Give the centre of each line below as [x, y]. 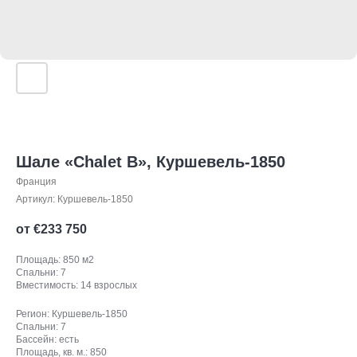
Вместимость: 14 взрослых [76, 285]
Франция [36, 182]
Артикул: [37, 199]
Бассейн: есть [47, 339]
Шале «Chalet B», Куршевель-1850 [151, 162]
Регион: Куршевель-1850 [72, 314]
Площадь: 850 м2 [55, 260]
